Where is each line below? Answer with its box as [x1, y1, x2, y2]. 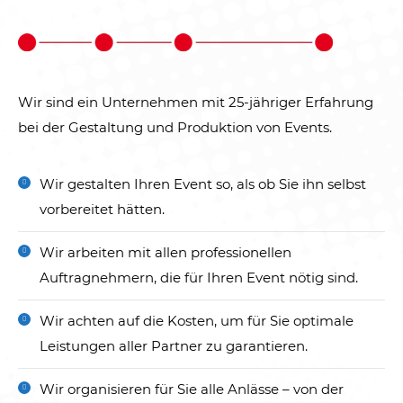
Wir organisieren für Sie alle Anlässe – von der [40, 381, 344, 398]
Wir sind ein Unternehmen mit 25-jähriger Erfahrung [18, 94, 373, 111]
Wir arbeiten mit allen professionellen [40, 244, 291, 261]
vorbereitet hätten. [40, 201, 165, 218]
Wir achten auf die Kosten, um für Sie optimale [40, 312, 354, 329]
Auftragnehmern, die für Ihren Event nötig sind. [40, 269, 358, 286]
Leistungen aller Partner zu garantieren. [40, 337, 308, 354]
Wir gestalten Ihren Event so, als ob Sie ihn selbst [40, 175, 366, 193]
